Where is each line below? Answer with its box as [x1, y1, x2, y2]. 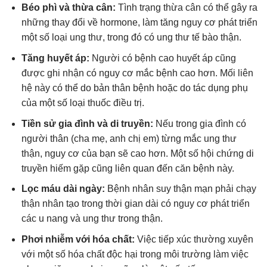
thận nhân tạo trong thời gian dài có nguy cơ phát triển [21, 198, 250, 209]
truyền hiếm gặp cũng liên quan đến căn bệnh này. [21, 163, 234, 173]
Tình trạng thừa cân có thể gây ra [115, 2, 257, 13]
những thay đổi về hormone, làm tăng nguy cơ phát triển [21, 17, 257, 28]
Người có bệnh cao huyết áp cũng [89, 53, 236, 64]
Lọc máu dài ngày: [21, 184, 105, 194]
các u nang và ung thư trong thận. [21, 213, 163, 224]
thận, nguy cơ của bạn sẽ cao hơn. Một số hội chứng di [21, 148, 254, 159]
